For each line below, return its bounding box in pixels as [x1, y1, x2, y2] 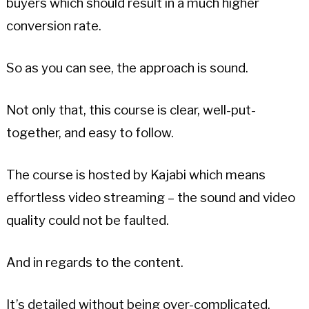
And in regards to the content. [6, 255, 183, 271]
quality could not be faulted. [6, 212, 169, 229]
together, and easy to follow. [6, 124, 174, 141]
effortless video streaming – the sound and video [6, 190, 295, 206]
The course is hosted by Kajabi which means [6, 167, 266, 183]
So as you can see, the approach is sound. [6, 59, 248, 76]
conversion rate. [6, 17, 101, 34]
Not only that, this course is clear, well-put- [6, 101, 256, 118]
